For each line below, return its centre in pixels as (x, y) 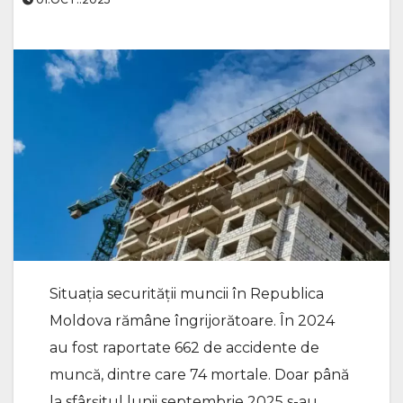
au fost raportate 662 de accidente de (184, 347)
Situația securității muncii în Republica (187, 293)
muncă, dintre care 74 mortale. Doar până (199, 374)
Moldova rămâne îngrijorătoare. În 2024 (192, 320)
